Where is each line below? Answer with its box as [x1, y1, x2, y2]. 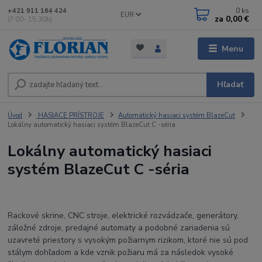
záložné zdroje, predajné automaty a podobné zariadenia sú [8, 222, 230, 233]
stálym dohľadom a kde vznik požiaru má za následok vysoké [8, 246, 234, 258]
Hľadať [217, 79, 244, 91]
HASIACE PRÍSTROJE [36, 111, 104, 120]
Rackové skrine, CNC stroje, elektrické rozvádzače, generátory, [8, 209, 239, 221]
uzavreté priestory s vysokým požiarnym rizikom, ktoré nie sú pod [8, 234, 249, 246]
